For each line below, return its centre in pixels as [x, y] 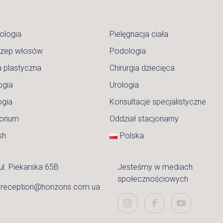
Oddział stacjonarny [144, 119]
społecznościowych [153, 179]
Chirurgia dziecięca [142, 68]
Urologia [124, 85]
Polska [132, 136]
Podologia [127, 51]
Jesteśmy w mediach [155, 167]
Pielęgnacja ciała [139, 34]
